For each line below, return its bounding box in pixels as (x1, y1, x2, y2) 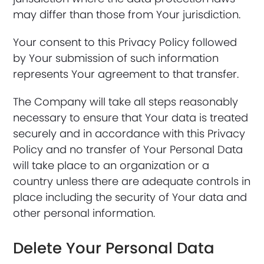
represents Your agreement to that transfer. (13, 67, 239, 81)
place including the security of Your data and (13, 190, 247, 204)
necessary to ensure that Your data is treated (13, 110, 249, 125)
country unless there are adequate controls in (13, 174, 251, 189)
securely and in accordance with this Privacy (13, 126, 246, 141)
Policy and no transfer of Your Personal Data (13, 142, 243, 157)
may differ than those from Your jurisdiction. (13, 7, 241, 22)
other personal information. (13, 206, 156, 220)
